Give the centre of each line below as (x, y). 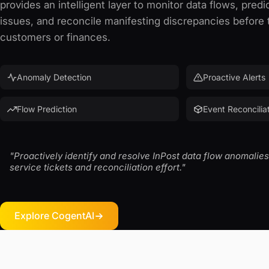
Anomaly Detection (54, 77)
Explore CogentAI (54, 216)
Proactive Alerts (234, 77)
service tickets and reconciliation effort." (98, 167)
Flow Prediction (47, 109)
